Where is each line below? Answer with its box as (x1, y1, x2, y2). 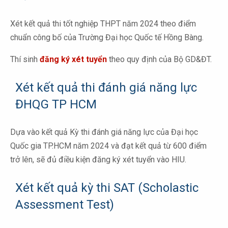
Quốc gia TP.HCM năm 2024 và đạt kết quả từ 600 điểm (10, 140, 207, 151)
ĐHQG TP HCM (15, 97, 97, 111)
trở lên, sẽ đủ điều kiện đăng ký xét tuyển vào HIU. (10, 154, 186, 164)
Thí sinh (10, 54, 38, 64)
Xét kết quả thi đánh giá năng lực (15, 80, 197, 95)
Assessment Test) (15, 197, 114, 212)
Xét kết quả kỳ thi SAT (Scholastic (15, 180, 198, 195)
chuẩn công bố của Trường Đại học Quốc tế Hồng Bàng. (10, 32, 204, 42)
